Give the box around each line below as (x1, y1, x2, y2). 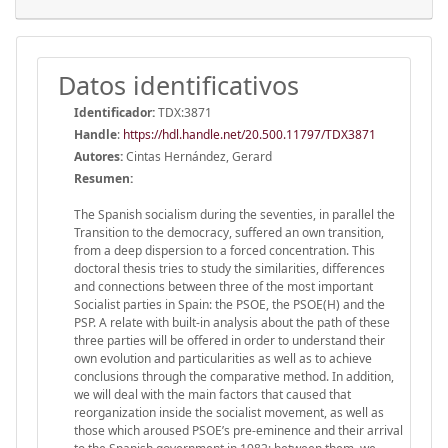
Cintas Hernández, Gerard (123, 147, 272, 165)
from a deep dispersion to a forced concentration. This (74, 241, 375, 259)
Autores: (74, 147, 123, 165)
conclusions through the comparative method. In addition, (74, 367, 394, 385)
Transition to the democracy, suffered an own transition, (74, 223, 384, 241)
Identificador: (74, 103, 155, 121)
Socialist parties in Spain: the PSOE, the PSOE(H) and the (74, 295, 385, 313)
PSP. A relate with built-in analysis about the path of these (74, 313, 390, 331)
